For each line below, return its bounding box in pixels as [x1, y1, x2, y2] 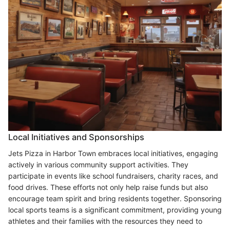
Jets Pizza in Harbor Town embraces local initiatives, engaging [8, 149, 218, 158]
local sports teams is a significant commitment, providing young [8, 205, 222, 215]
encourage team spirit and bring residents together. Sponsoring [8, 194, 222, 203]
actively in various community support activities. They [8, 160, 188, 169]
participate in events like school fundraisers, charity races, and [8, 171, 218, 181]
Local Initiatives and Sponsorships [8, 132, 144, 143]
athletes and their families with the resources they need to [8, 217, 202, 226]
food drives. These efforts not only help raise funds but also [8, 183, 208, 192]
